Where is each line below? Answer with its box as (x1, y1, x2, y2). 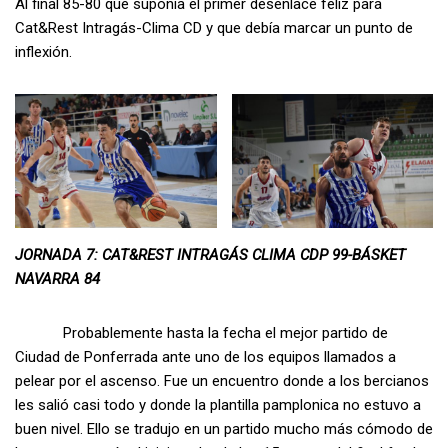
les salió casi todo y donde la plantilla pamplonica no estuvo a (15, 395, 421, 414)
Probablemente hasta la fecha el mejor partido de (15, 323, 388, 342)
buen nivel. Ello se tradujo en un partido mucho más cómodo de (15, 419, 433, 438)
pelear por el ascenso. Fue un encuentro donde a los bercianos (15, 371, 429, 390)
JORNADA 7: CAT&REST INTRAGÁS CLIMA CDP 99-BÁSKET (15, 245, 406, 264)
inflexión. (15, 42, 72, 61)
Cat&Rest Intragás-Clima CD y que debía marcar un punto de (15, 18, 413, 37)
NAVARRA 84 (15, 269, 100, 288)
